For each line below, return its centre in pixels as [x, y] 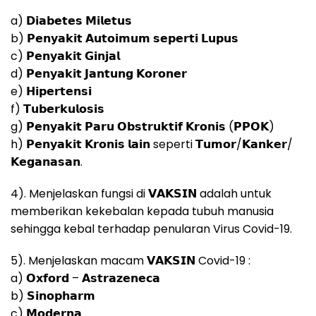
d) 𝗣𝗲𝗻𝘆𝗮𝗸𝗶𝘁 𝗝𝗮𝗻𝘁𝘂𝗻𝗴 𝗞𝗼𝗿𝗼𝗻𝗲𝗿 [99, 74]
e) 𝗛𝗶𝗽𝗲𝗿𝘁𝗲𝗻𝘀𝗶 [51, 92]
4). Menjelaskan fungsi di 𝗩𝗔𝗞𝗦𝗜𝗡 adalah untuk [141, 194]
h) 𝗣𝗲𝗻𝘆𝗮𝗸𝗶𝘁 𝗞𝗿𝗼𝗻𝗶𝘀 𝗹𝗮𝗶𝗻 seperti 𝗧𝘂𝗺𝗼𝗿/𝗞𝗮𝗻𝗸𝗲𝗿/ [152, 145]
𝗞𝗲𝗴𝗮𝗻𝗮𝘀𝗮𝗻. [47, 162]
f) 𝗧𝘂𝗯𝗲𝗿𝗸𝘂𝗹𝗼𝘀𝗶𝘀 [57, 109]
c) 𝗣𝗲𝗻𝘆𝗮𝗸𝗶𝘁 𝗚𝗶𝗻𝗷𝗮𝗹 [65, 56]
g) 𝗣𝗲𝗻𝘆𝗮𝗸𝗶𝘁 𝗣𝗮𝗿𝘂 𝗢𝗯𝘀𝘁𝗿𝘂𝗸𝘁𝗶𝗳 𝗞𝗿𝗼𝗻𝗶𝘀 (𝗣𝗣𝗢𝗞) [142, 127]
